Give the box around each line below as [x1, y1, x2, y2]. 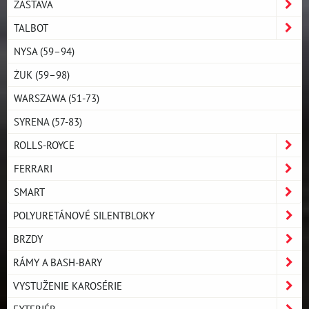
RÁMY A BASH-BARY [13, 255, 102, 269]
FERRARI [14, 161, 52, 175]
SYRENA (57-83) [14, 114, 82, 128]
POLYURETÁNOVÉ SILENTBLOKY [13, 208, 154, 222]
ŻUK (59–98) [14, 67, 70, 81]
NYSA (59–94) [14, 43, 74, 58]
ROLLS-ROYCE [14, 137, 74, 152]
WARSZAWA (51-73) [14, 90, 99, 105]
